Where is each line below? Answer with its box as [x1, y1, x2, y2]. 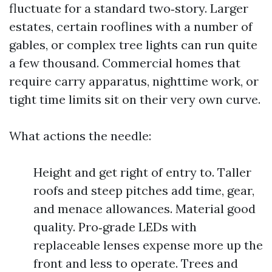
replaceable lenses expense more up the [33, 237, 263, 253]
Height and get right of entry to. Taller [33, 165, 251, 180]
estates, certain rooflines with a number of [9, 19, 253, 34]
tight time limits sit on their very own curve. [9, 92, 260, 107]
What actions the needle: [9, 128, 151, 143]
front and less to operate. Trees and [33, 256, 238, 271]
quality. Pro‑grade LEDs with [33, 219, 197, 234]
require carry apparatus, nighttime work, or [9, 73, 259, 89]
